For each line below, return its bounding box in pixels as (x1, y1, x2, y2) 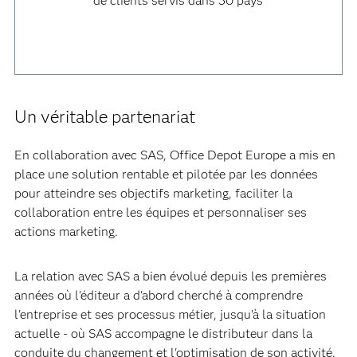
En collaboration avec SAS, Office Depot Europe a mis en (14, 147, 335, 163)
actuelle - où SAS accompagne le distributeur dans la (14, 326, 312, 341)
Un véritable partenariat (14, 106, 195, 127)
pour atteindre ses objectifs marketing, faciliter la (14, 186, 292, 201)
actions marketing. (14, 224, 118, 239)
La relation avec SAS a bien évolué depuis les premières (14, 269, 327, 284)
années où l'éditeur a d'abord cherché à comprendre (14, 288, 303, 303)
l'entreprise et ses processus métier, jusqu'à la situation (14, 307, 326, 322)
